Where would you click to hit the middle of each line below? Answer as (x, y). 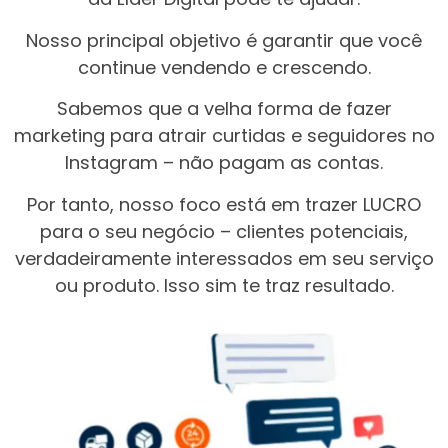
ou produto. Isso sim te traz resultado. (224, 285)
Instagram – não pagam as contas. (224, 163)
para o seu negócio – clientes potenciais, (224, 231)
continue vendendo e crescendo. (224, 67)
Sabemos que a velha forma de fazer (224, 109)
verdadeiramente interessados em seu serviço (224, 258)
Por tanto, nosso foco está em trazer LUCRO (224, 204)
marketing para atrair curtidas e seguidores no (224, 136)
